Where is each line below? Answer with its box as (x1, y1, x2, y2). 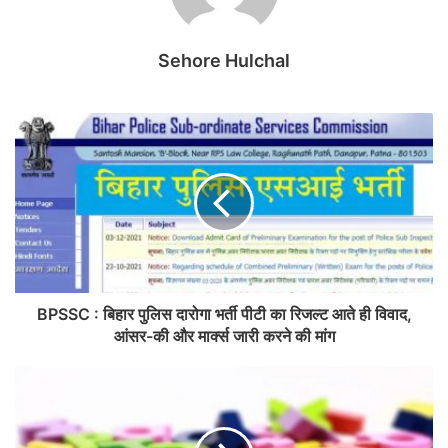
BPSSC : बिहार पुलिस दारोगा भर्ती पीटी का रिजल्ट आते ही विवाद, (36, 304, 412, 325)
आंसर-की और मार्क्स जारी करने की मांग (113, 326, 335, 347)
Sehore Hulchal (158, 50, 290, 72)
